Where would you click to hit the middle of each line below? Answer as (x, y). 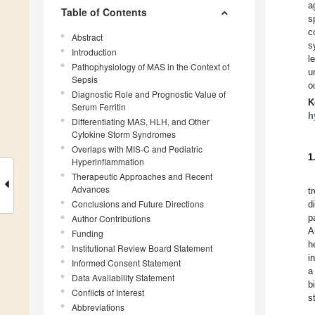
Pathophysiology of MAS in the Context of (150, 67)
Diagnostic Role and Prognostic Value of (149, 94)
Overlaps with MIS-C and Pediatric (137, 149)
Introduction (94, 52)
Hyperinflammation (108, 162)
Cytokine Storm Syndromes (124, 134)
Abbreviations (98, 307)
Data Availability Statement (123, 278)
